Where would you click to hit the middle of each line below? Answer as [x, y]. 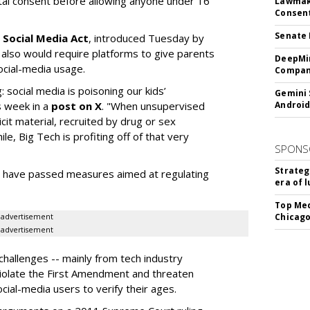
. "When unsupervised [153, 106]
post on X [76, 106]
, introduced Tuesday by [146, 38]
